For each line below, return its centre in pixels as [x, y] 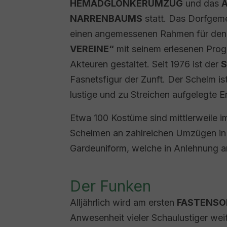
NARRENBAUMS [106, 18]
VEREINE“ [92, 49]
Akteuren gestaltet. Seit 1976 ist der [145, 64]
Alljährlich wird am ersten [123, 202]
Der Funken [110, 186]
